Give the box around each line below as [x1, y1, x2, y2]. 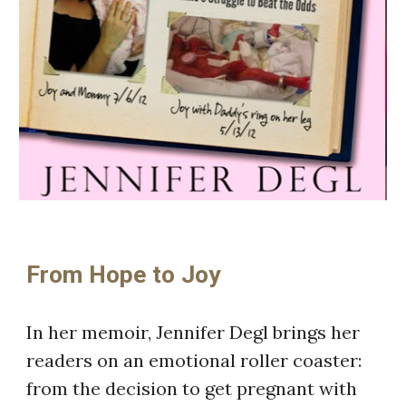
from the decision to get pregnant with [26, 377, 358, 401]
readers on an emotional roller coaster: [26, 349, 362, 372]
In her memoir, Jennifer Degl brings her [26, 321, 361, 344]
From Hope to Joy [26, 260, 221, 290]
